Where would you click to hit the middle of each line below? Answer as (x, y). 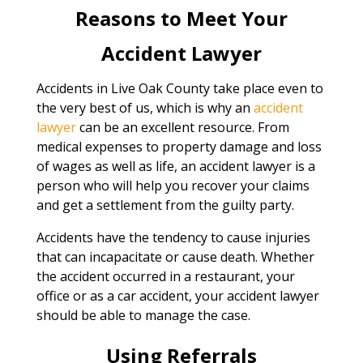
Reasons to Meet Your (181, 18)
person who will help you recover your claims (173, 185)
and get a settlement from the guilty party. (165, 205)
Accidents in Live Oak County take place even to (179, 88)
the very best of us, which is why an (145, 107)
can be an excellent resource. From (182, 127)
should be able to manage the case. (143, 315)
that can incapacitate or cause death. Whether (175, 256)
